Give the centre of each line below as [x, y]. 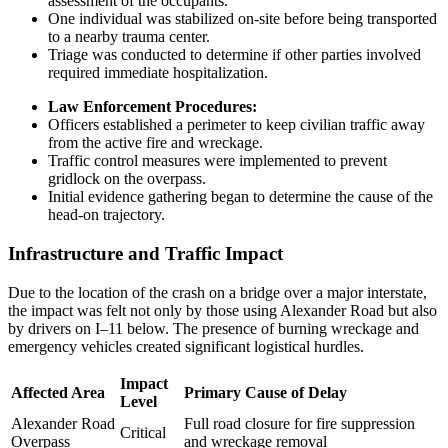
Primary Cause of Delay [265, 392]
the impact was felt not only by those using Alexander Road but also [222, 310]
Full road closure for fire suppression [299, 423]
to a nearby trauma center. [129, 37]
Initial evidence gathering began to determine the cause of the [240, 197]
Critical [143, 432]
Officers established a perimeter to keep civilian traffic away [236, 125]
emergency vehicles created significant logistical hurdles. [186, 346]
